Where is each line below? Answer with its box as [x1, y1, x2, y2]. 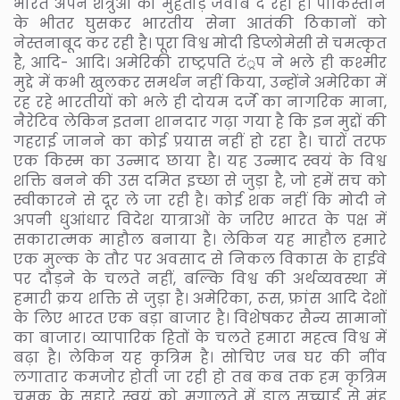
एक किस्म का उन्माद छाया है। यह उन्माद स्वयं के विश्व [13, 150, 387, 171]
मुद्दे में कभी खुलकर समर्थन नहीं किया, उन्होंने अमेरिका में [13, 71, 387, 93]
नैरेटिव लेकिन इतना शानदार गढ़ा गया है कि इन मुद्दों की [13, 111, 387, 132]
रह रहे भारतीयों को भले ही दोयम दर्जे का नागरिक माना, [13, 91, 387, 112]
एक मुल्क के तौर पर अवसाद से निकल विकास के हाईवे [13, 248, 387, 270]
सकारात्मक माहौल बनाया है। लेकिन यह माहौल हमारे [13, 229, 387, 250]
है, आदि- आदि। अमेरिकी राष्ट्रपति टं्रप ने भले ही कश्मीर [13, 52, 387, 73]
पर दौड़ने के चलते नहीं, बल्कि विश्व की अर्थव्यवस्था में [13, 268, 387, 289]
